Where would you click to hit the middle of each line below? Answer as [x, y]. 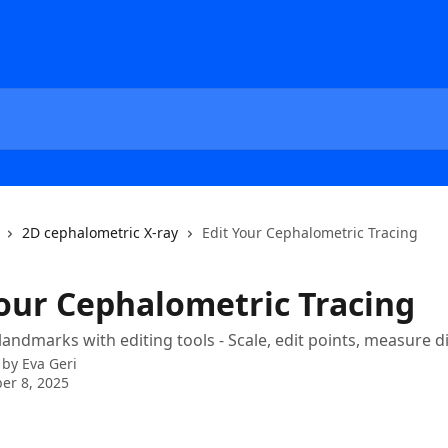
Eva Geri [49, 363]
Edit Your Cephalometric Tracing [310, 232]
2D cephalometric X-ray [100, 232]
